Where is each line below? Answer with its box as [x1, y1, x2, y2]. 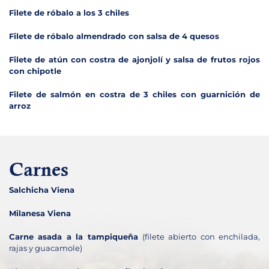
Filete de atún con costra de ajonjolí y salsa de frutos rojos [9, 54, 260, 64]
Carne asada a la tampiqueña [9, 231, 142, 241]
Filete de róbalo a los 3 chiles [9, 7, 129, 17]
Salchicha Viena [9, 184, 74, 195]
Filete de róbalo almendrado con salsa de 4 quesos [9, 31, 219, 41]
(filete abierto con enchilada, [142, 231, 260, 241]
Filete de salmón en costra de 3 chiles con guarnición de [9, 89, 260, 99]
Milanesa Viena [9, 208, 71, 218]
